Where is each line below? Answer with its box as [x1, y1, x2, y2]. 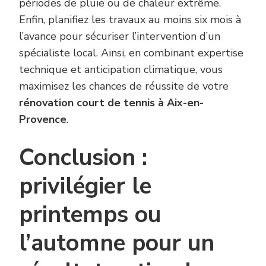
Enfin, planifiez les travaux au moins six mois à [19, 12, 241, 27]
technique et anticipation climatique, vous [19, 62, 223, 77]
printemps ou [19, 198, 161, 230]
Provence [19, 112, 66, 126]
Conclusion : [19, 141, 147, 173]
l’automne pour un [19, 227, 214, 259]
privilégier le [19, 170, 151, 202]
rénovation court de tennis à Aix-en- [19, 95, 204, 110]
